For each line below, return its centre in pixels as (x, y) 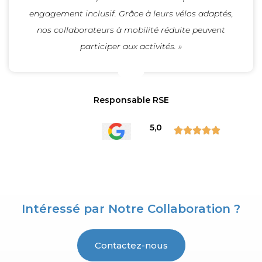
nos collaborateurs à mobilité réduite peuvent (131, 30)
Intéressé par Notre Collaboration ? (131, 208)
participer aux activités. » (131, 46)
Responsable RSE (131, 100)
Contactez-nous (131, 245)
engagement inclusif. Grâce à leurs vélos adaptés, (131, 14)
